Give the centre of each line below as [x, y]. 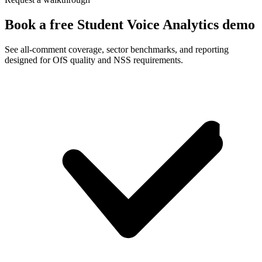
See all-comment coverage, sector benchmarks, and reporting [117, 49]
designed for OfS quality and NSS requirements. [94, 60]
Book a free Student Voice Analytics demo [130, 24]
